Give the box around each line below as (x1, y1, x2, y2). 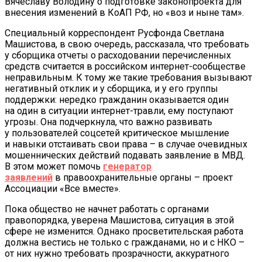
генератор (103, 161, 151, 173)
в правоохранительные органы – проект (53, 172, 233, 184)
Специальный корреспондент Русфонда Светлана (5, 27, 224, 39)
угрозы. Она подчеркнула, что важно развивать (5, 116, 212, 128)
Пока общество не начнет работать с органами (5, 204, 209, 215)
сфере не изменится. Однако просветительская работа (5, 226, 243, 237)
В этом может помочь (5, 161, 103, 173)
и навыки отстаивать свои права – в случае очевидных (5, 139, 247, 150)
